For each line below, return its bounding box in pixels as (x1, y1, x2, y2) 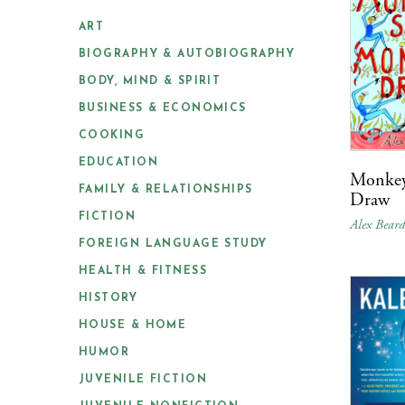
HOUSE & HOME (79, 320, 187, 331)
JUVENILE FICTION (79, 374, 208, 385)
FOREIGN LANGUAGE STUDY (79, 239, 268, 250)
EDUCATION (79, 157, 158, 168)
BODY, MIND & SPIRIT (79, 76, 221, 87)
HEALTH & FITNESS (79, 266, 208, 277)
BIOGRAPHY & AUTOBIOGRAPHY (79, 49, 295, 60)
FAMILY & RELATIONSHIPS (79, 184, 253, 195)
